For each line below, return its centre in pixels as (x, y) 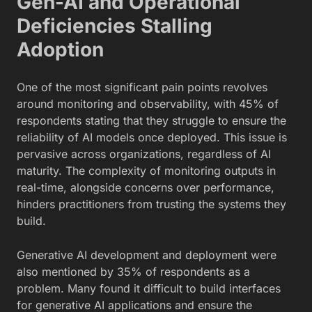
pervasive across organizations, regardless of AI (144, 154)
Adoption (60, 50)
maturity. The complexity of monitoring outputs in (146, 171)
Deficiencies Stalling (115, 26)
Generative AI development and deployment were (147, 255)
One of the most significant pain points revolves (142, 87)
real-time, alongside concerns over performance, (146, 188)
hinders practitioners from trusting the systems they (151, 204)
